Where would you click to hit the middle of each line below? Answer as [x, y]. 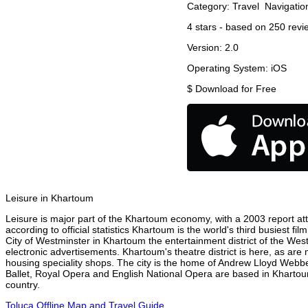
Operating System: [229, 68]
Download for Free [236, 89]
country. [23, 285]
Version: [206, 48]
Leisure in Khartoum [49, 198]
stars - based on [231, 27]
